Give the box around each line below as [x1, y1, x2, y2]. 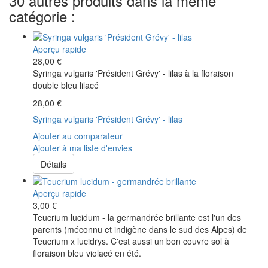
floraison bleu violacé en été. [33, 247, 141, 260]
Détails [41, 157, 66, 170]
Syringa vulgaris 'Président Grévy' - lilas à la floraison [33, 66, 233, 79]
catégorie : [9, 5, 75, 26]
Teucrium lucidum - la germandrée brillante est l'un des [33, 211, 241, 224]
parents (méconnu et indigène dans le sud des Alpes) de [33, 223, 247, 236]
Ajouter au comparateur [33, 129, 123, 142]
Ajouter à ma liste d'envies [33, 141, 132, 154]
